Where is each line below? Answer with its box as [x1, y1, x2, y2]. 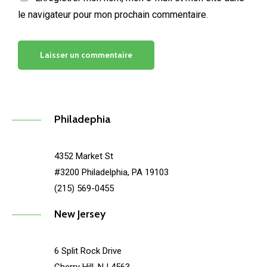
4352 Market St [54, 151, 114, 162]
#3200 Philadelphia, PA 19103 [54, 167, 169, 178]
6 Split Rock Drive [54, 246, 122, 257]
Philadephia [54, 113, 111, 126]
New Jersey [54, 207, 106, 221]
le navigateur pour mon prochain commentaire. [18, 9, 208, 21]
